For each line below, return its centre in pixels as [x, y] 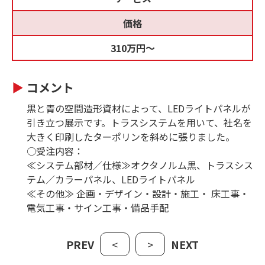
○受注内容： [55, 151]
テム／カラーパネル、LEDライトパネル [111, 179]
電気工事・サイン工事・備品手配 [98, 208]
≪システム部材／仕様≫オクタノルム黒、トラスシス [140, 165]
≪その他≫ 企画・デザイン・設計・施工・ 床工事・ [138, 193]
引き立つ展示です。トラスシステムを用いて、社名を [139, 122]
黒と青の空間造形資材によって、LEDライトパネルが [139, 108]
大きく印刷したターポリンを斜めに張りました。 [131, 137]
